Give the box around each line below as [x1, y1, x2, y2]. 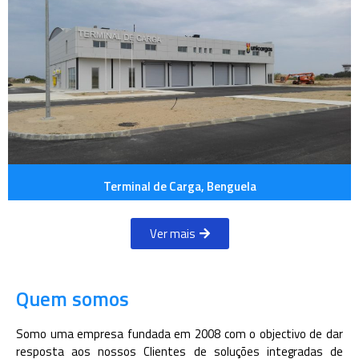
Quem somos [16, 283, 129, 314]
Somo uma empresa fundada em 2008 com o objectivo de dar [16, 324, 343, 343]
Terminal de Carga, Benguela [103, 176, 256, 196]
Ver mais [149, 224, 196, 243]
